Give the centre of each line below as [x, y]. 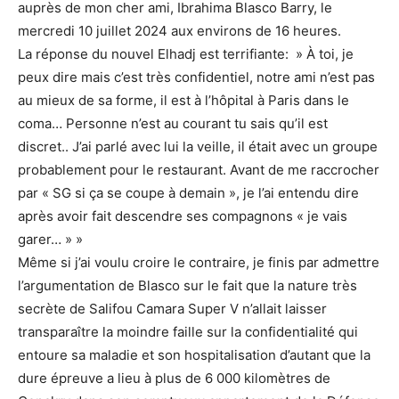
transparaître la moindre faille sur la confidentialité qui [188, 332]
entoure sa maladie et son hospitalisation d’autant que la [194, 355]
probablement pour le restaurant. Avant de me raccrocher [199, 170]
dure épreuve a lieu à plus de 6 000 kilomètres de [174, 378]
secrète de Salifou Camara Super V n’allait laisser [172, 309]
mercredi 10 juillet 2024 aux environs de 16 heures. [179, 31]
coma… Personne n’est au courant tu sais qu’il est [173, 123]
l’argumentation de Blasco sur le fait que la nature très [187, 285]
